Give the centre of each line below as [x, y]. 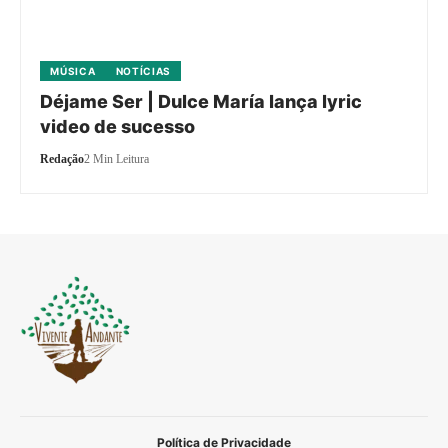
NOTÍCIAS [143, 70]
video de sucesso [118, 126]
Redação [62, 158]
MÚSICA [73, 70]
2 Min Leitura [117, 158]
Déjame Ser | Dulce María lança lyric [201, 101]
